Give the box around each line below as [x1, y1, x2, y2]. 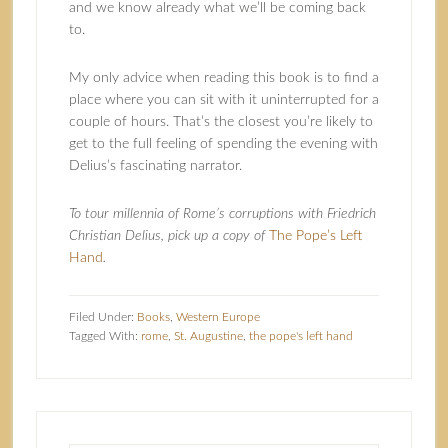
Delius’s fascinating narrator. [68, 159, 242, 173]
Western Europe [175, 311, 260, 323]
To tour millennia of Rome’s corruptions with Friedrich [68, 207, 376, 221]
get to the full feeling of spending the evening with [68, 137, 378, 151]
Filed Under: [68, 311, 137, 323]
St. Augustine [173, 330, 243, 342]
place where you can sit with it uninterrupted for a [68, 93, 379, 107]
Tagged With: [68, 330, 141, 342]
